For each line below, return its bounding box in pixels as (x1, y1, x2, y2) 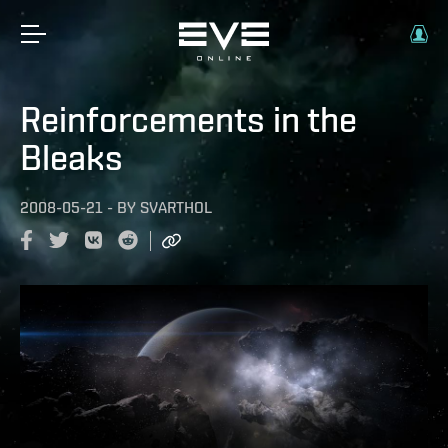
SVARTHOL (140, 198, 212, 217)
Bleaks (20, 136, 123, 178)
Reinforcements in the (20, 98, 357, 140)
